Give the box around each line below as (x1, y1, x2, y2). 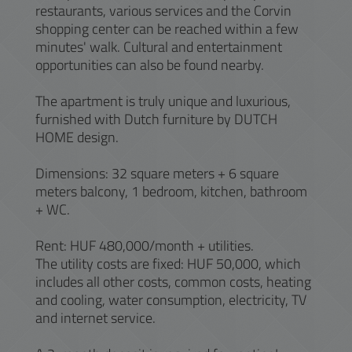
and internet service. (35, 307, 156, 328)
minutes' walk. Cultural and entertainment (35, 36, 282, 57)
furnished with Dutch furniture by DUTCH (35, 108, 277, 130)
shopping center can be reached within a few (35, 18, 299, 39)
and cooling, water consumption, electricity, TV (35, 289, 306, 310)
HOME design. (35, 126, 119, 148)
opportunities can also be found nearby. (35, 54, 264, 75)
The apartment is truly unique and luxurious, (35, 90, 291, 112)
